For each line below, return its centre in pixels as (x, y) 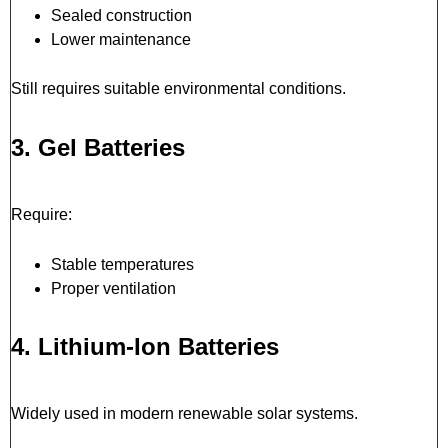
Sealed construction (121, 15)
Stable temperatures (122, 264)
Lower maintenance (121, 39)
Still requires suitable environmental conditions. (178, 88)
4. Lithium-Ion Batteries (145, 346)
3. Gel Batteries (98, 147)
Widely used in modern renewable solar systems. (184, 413)
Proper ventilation (113, 288)
